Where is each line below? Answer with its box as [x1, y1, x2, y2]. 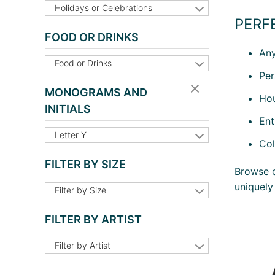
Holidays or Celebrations [55, 2, 152, 14]
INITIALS [45, 103, 91, 116]
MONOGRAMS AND [45, 86, 147, 99]
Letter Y [55, 130, 87, 141]
